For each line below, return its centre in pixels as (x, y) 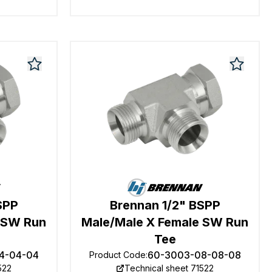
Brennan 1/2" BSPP (165, 205)
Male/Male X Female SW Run (165, 222)
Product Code (117, 255)
